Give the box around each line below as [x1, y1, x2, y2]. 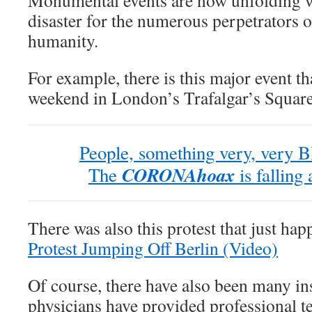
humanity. [28, 29, 98, 53]
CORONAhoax [122, 162, 235, 189]
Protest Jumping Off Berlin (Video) [28, 236, 278, 260]
